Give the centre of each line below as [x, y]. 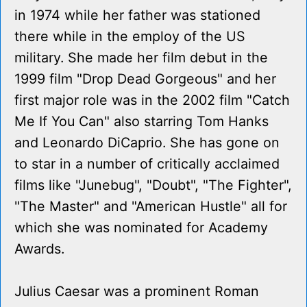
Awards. [39, 249]
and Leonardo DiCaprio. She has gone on [147, 143]
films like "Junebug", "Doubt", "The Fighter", [153, 185]
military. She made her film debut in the [141, 58]
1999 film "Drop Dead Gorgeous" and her [145, 79]
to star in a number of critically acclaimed [147, 164]
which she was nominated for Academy [141, 228]
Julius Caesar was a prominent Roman [137, 292]
